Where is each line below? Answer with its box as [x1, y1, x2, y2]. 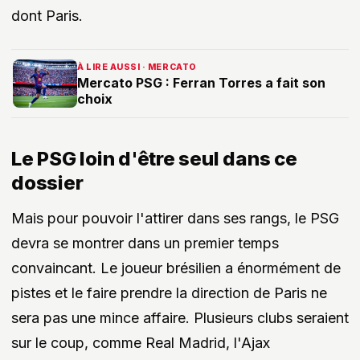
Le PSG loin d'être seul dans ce [11, 146, 297, 170]
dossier [11, 170, 84, 194]
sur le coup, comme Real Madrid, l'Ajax [11, 333, 270, 351]
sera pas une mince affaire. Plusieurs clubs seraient [11, 309, 349, 326]
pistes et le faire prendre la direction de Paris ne [11, 284, 327, 301]
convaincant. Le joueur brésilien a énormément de [11, 259, 341, 276]
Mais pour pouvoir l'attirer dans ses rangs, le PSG [11, 209, 339, 227]
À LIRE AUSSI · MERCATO [77, 61, 197, 72]
